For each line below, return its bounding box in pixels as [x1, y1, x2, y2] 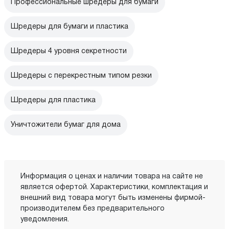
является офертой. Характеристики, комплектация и [20, 184, 208, 191]
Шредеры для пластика [11, 97, 96, 104]
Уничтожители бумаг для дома [11, 122, 121, 129]
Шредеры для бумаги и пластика [11, 24, 128, 31]
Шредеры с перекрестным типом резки [11, 73, 152, 80]
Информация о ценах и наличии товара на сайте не [20, 173, 203, 180]
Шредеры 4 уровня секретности [11, 48, 127, 55]
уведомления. [20, 216, 69, 223]
